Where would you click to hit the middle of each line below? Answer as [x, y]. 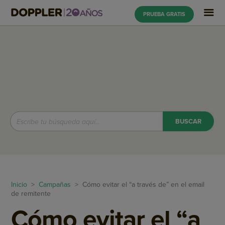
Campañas [55, 185]
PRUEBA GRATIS [164, 14]
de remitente [31, 194]
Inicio [19, 185]
